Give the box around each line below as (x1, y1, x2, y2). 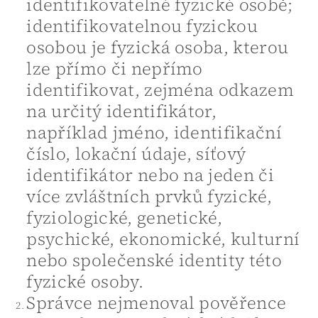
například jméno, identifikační (26, 120, 282, 144)
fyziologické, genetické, (26, 205, 223, 229)
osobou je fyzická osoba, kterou (26, 35, 289, 59)
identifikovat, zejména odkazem (26, 77, 294, 102)
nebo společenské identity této (26, 248, 282, 272)
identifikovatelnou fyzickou (26, 13, 258, 38)
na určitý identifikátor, (26, 99, 217, 123)
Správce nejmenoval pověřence (26, 290, 287, 314)
